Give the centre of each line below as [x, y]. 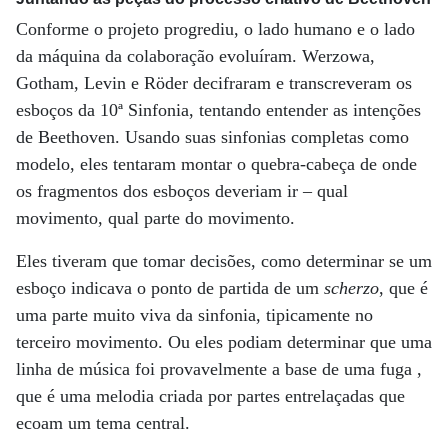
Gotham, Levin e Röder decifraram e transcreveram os [214, 83]
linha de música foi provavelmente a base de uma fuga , [219, 369]
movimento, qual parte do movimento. [155, 218]
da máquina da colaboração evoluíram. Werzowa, [195, 56]
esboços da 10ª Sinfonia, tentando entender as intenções [218, 110]
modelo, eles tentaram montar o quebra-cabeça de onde [216, 164]
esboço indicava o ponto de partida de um [170, 288]
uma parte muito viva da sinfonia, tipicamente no [194, 315]
